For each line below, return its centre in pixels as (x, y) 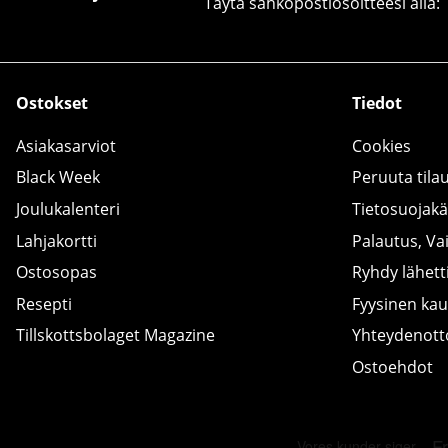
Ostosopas (56, 272)
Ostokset (52, 103)
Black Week (58, 177)
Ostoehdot (392, 367)
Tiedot (377, 103)
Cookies (381, 145)
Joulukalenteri (68, 209)
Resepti (44, 303)
